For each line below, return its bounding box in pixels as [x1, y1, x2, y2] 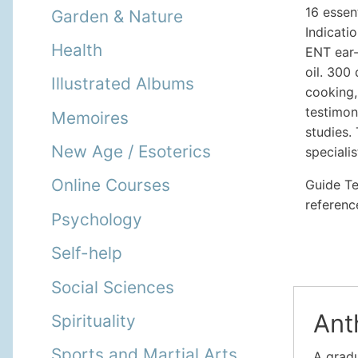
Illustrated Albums [51, 74, 194, 94]
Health [51, 39, 102, 60]
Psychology [51, 209, 142, 229]
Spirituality [51, 310, 136, 331]
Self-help [51, 243, 122, 264]
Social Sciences [51, 276, 174, 297]
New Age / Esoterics [51, 141, 211, 162]
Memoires [51, 107, 129, 128]
